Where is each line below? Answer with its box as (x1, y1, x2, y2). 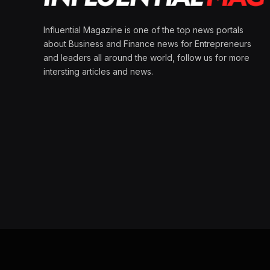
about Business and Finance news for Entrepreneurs (43, 39, 251, 49)
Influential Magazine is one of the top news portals (43, 25, 243, 36)
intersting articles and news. (43, 66, 153, 77)
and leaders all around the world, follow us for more (43, 52, 250, 63)
